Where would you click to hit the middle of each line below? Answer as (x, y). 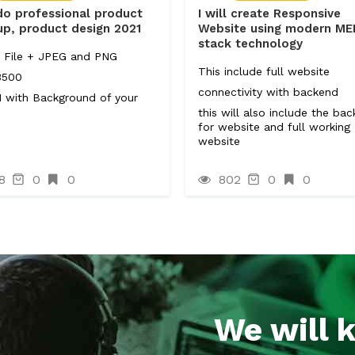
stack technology (250, 44)
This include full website (264, 71)
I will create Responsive (269, 13)
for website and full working (274, 127)
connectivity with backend (268, 92)
